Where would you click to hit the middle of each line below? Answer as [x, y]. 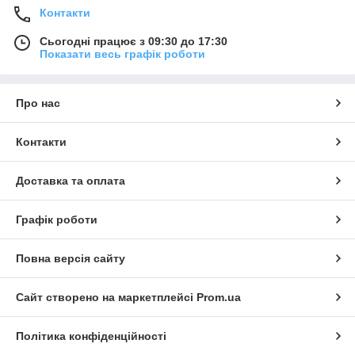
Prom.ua [219, 297]
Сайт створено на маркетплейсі [106, 297]
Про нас [38, 103]
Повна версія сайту [71, 258]
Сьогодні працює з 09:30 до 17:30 [134, 41]
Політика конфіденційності [91, 336]
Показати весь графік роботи [122, 53]
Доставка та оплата [71, 180]
